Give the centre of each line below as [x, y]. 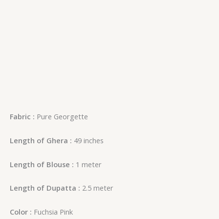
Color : [21, 211]
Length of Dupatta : [46, 188]
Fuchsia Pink [52, 211]
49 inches [88, 140]
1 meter [88, 164]
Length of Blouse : [42, 164]
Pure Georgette [62, 117]
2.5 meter [98, 188]
